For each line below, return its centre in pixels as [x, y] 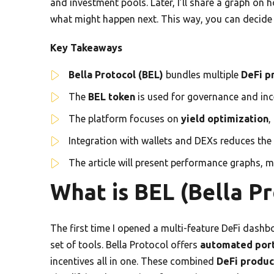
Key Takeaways [86, 47]
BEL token [112, 96]
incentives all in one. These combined [133, 261]
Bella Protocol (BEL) [116, 74]
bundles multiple [202, 74]
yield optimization [225, 118]
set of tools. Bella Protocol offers [125, 244]
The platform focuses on [125, 118]
